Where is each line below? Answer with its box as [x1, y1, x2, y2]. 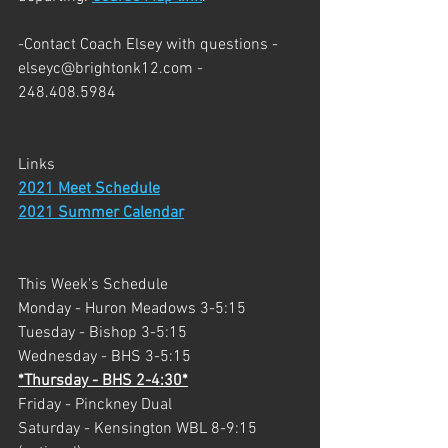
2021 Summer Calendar [18, 203, 184, 224]
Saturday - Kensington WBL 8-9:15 [18, 419, 261, 440]
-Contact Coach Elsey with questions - [18, 35, 282, 56]
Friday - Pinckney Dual [18, 395, 172, 416]
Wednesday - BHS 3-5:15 [18, 347, 191, 368]
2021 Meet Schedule [18, 179, 160, 200]
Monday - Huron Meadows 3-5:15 [18, 299, 246, 320]
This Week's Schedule [18, 275, 168, 296]
